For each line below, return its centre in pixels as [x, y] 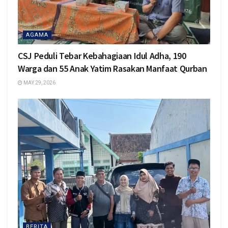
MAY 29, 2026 [39, 82]
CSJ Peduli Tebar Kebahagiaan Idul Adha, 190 [102, 55]
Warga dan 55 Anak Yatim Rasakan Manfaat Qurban [112, 68]
